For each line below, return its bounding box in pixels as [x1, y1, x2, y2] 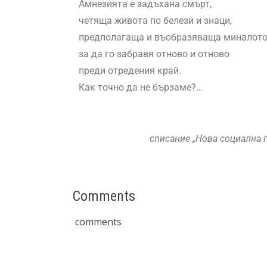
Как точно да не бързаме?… [79, 82, 203, 94]
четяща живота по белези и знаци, [79, 15, 232, 27]
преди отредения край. [79, 65, 181, 77]
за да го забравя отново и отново [79, 48, 229, 60]
